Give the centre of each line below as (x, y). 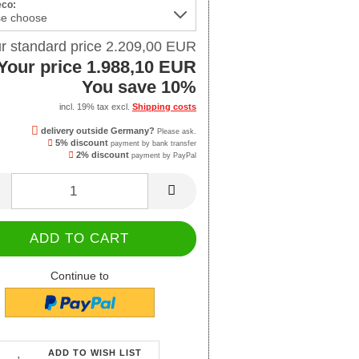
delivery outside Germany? (97, 131)
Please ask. (175, 132)
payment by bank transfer (152, 144)
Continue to (79, 276)
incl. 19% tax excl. (96, 107)
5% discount (81, 143)
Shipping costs (164, 107)
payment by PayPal (163, 156)
